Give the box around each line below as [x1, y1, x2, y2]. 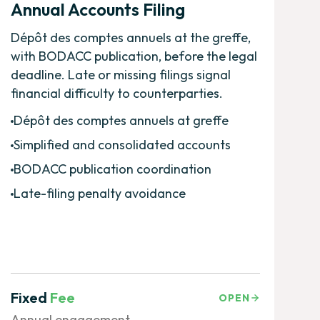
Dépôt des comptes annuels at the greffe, [10, 29, 251, 46]
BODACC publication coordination [13, 160, 211, 177]
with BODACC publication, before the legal [10, 47, 257, 64]
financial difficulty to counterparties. [10, 84, 223, 101]
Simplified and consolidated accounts [13, 136, 231, 153]
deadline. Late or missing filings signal [10, 66, 231, 83]
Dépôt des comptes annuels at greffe [13, 111, 229, 129]
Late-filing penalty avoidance [13, 184, 186, 201]
